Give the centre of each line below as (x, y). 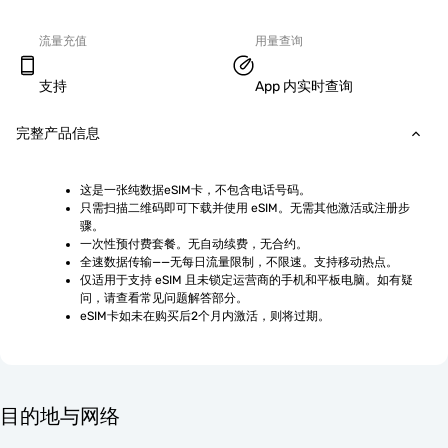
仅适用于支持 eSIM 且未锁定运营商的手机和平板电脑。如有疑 (246, 280)
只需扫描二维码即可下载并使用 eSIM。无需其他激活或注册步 (245, 208)
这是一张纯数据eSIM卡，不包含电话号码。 (195, 190)
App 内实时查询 (304, 86)
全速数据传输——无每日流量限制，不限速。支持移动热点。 (239, 262)
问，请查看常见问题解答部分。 (164, 298)
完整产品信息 (58, 133)
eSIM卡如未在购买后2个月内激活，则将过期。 (205, 316)
